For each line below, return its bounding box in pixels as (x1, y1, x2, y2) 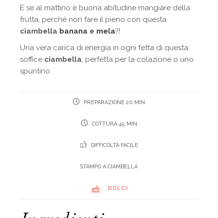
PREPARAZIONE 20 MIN (82, 99, 145, 106)
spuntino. (20, 66, 52, 75)
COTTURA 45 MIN (90, 120, 137, 127)
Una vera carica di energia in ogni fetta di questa (20, 43, 189, 52)
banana (59, 26, 90, 36)
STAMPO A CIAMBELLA (80, 163, 138, 170)
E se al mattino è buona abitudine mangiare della (20, 3, 191, 12)
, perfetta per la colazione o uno (82, 54, 194, 64)
